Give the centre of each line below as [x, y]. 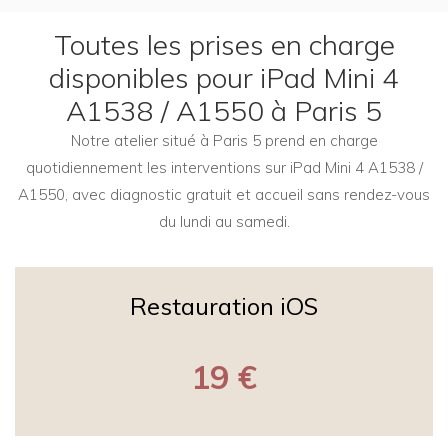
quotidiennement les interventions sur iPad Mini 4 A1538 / [224, 167]
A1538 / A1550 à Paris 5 [224, 110]
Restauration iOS [224, 306]
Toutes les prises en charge [224, 44]
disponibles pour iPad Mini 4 [224, 77]
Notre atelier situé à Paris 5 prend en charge [224, 140]
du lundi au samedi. [224, 221]
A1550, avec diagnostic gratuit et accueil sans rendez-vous [224, 194]
